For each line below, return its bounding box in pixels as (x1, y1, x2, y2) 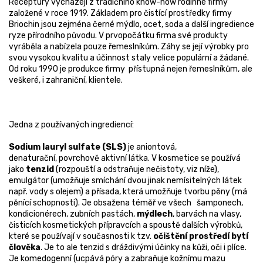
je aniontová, (126, 142, 177, 153)
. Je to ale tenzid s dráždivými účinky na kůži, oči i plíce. (41, 242, 247, 253)
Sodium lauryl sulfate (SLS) (9, 142, 126, 153)
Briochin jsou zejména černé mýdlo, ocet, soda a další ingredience (9, 19, 254, 30)
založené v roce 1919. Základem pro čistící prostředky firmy (9, 8, 232, 19)
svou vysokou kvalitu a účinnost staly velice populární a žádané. (9, 53, 249, 63)
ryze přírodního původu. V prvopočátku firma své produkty (9, 31, 228, 41)
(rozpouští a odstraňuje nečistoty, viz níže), (54, 164, 219, 175)
